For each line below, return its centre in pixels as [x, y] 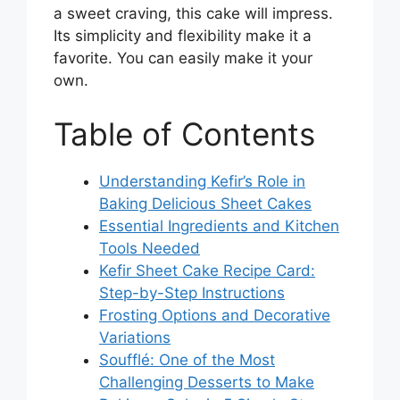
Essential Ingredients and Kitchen [219, 225]
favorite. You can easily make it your [183, 58]
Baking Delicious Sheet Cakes [205, 203]
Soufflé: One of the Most [187, 359]
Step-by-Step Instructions [192, 292]
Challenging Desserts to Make [207, 382]
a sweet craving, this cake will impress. [193, 14]
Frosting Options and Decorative [215, 315]
